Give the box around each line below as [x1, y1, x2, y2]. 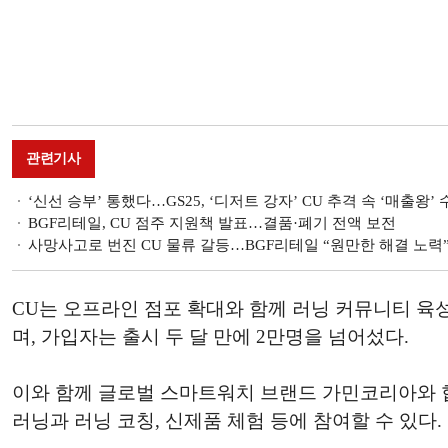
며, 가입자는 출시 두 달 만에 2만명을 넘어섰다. [12, 326, 409, 347]
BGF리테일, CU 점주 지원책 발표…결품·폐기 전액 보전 [28, 215, 396, 231]
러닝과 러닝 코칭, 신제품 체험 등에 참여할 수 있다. [12, 410, 442, 431]
